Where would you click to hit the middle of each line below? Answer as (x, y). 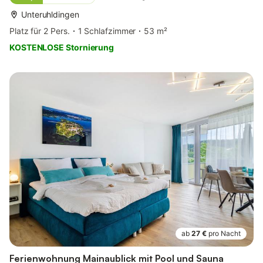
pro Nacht (225, 234)
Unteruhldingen (50, 15)
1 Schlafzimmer (107, 31)
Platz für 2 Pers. (40, 31)
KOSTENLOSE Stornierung (62, 48)
